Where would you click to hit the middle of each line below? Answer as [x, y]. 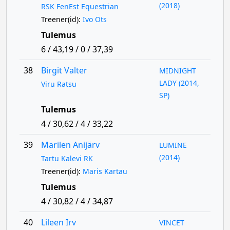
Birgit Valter [64, 70]
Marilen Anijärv [70, 145]
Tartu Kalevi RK [67, 158]
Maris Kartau [105, 171]
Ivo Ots [94, 19]
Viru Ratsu [59, 84]
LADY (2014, [179, 83]
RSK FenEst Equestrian [80, 6]
